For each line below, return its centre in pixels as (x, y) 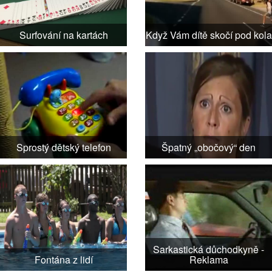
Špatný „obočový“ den (209, 147)
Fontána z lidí (63, 260)
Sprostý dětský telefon (63, 147)
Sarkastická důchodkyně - (209, 249)
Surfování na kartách (63, 35)
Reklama (209, 260)
